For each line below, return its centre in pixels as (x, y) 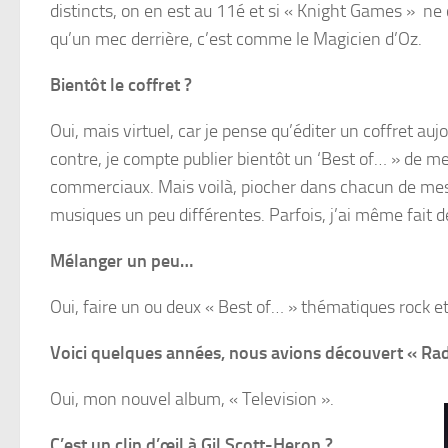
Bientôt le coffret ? (121, 85)
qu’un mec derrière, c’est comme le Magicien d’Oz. (236, 39)
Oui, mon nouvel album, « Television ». (192, 399)
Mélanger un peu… (121, 261)
